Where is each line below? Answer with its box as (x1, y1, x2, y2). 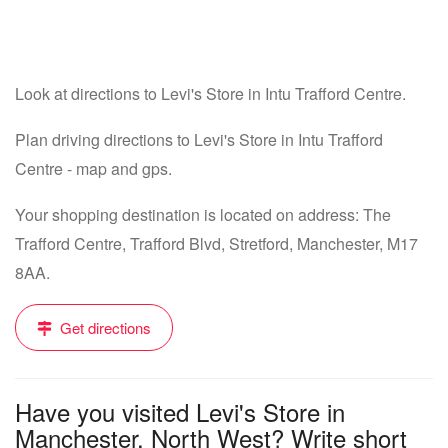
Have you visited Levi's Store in (15, 394, 345, 429)
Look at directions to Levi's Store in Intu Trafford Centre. (15, 82, 406, 105)
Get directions (56, 317, 151, 338)
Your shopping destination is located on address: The (15, 203, 391, 226)
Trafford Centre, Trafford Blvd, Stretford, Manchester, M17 (15, 232, 418, 255)
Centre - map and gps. (15, 157, 172, 180)
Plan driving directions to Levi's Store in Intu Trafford (15, 128, 383, 151)
